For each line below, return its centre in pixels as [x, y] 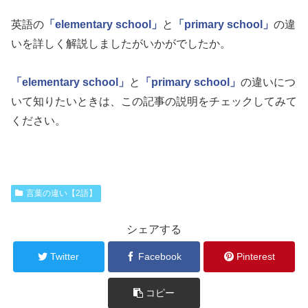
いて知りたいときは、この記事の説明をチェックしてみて [154, 101]
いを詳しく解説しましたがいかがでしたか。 [121, 43]
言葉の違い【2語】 [61, 193]
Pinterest [255, 256]
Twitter [65, 256]
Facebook [160, 256]
